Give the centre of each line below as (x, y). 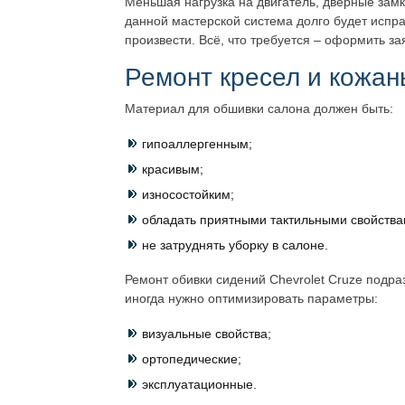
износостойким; (188, 194)
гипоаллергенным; (197, 144)
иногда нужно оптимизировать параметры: (251, 298)
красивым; (173, 169)
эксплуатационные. (199, 384)
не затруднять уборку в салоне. (235, 245)
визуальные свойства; (207, 334)
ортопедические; (192, 359)
